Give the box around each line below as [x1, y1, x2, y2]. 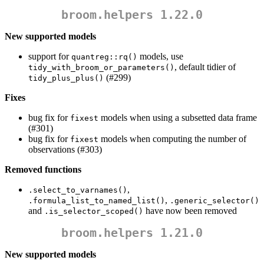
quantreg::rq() [71, 52, 137, 62]
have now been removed [143, 206, 237, 216]
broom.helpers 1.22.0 [61, 8, 203, 22]
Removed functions [5, 164, 81, 175]
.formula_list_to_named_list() [28, 196, 165, 206]
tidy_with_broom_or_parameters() [28, 63, 174, 72]
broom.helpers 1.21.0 [61, 226, 203, 240]
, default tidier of [174, 62, 236, 72]
